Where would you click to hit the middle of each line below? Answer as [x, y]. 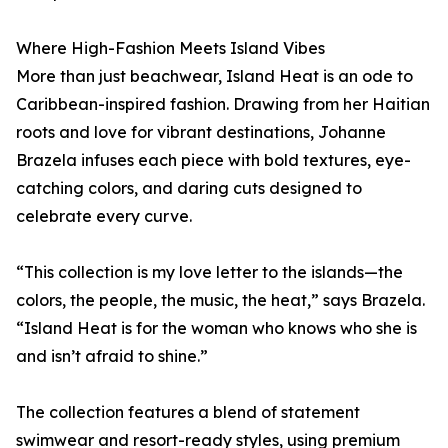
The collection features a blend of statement [188, 412]
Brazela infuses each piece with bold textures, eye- [213, 160]
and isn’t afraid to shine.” [112, 356]
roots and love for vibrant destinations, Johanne [201, 132]
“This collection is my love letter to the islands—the [209, 272]
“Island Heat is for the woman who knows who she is [216, 328]
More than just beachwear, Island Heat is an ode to [214, 76]
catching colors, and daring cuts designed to [189, 188]
